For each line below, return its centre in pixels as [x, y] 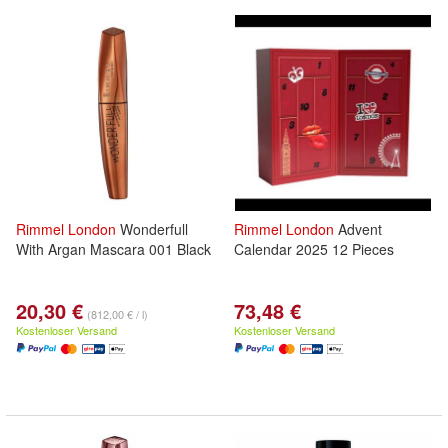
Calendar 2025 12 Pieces [314, 249]
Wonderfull [152, 229]
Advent [358, 229]
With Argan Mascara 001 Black [113, 249]
